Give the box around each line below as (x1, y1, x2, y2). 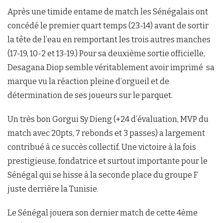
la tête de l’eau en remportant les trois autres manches (7, 34, 211, 44)
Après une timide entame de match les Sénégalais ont (7, 6, 208, 16)
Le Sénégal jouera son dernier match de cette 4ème (7, 208, 198, 218)
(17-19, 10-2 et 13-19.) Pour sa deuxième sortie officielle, (7, 48, 205, 58)
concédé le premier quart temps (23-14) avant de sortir (7, 20, 209, 30)
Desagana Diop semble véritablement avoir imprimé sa (7, 62, 215, 72)
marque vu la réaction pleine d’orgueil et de (7, 76, 169, 86)
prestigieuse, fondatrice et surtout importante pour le (7, 156, 208, 166)
